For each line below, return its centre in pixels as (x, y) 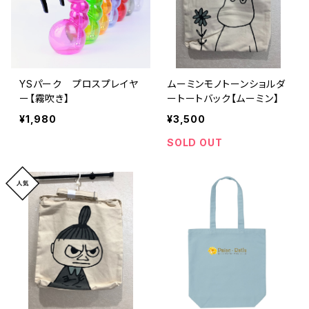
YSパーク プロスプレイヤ (79, 83)
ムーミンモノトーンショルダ (226, 83)
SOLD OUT (195, 142)
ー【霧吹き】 (44, 98)
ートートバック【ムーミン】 (223, 98)
